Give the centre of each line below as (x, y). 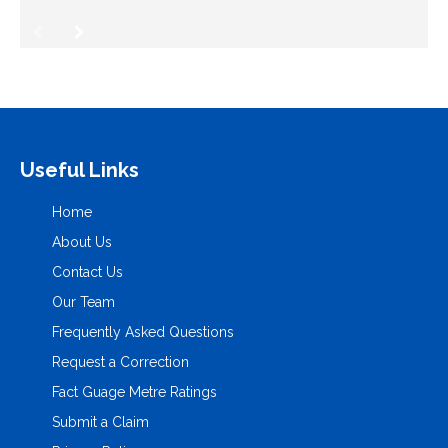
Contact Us (87, 272)
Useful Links (79, 170)
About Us (82, 242)
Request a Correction (120, 362)
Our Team (83, 302)
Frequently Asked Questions (143, 332)
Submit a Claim (100, 422)
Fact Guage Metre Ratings (134, 392)
